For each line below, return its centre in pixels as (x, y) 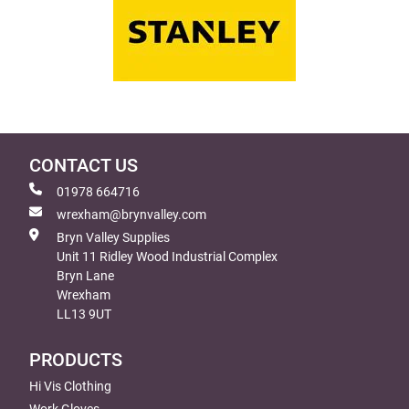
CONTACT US (84, 165)
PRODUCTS (76, 360)
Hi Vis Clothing (70, 386)
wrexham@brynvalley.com (131, 214)
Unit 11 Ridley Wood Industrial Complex (167, 256)
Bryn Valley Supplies (113, 237)
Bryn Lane (85, 275)
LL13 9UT (84, 314)
